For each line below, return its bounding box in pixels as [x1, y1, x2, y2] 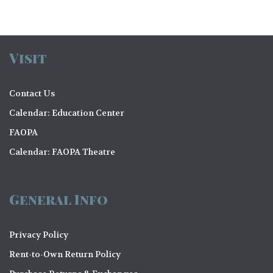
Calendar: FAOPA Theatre [9, 146, 115, 157]
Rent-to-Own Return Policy [9, 248, 121, 260]
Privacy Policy [9, 229, 68, 240]
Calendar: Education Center [9, 107, 124, 118]
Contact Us [9, 87, 55, 99]
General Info [9, 190, 108, 208]
